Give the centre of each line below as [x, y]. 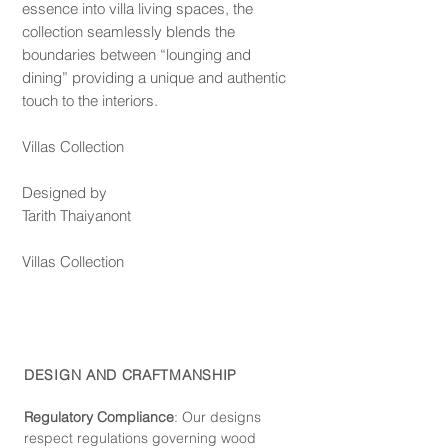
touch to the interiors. [90, 101]
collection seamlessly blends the [128, 32]
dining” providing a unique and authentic [154, 78]
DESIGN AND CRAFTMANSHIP [133, 375]
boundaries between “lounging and [136, 55]
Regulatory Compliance [99, 417]
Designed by [64, 193]
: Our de [200, 417]
